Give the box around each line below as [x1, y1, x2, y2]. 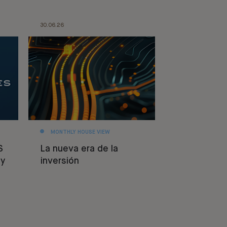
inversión [40, 156, 79, 166]
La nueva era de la [40, 144, 118, 154]
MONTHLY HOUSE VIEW [50, 129, 110, 135]
